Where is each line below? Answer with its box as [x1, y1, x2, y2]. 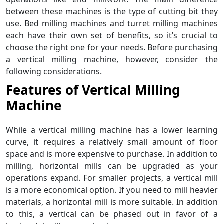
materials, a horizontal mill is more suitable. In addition [6, 196, 218, 207]
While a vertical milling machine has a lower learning [6, 124, 218, 135]
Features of [6, 80, 78, 99]
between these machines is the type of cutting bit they [6, 5, 218, 17]
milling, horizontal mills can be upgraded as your [6, 160, 218, 171]
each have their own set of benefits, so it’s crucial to [6, 29, 218, 41]
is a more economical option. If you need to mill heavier [6, 184, 218, 195]
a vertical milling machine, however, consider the [6, 53, 218, 65]
